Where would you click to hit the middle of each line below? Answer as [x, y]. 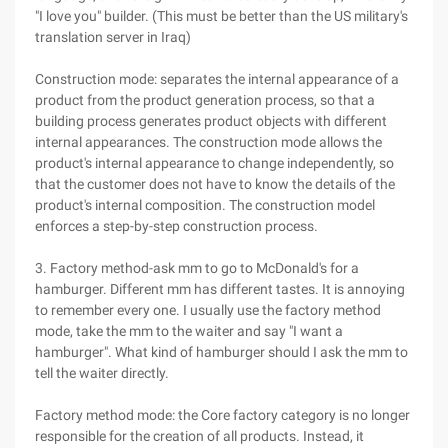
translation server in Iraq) [113, 37]
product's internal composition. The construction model [205, 205]
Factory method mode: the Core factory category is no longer [222, 415]
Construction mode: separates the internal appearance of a [217, 79]
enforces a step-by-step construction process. [176, 226]
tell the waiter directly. [102, 373]
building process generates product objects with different [211, 121]
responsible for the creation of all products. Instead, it [199, 436]
